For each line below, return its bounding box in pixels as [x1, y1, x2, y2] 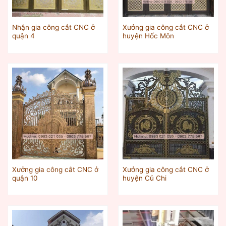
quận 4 [12, 32, 35, 40]
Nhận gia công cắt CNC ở [12, 23, 95, 32]
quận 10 [12, 174, 38, 182]
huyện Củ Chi [122, 174, 166, 182]
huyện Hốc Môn [122, 32, 174, 40]
